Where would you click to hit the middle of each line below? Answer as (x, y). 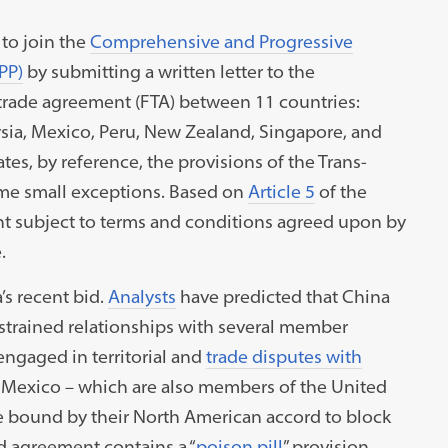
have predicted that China (282, 296)
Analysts (141, 296)
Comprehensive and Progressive (221, 41)
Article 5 (281, 191)
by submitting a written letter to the (168, 71)
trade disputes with (283, 356)
